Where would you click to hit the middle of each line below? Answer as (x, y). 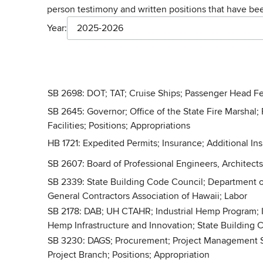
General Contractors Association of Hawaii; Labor (147, 196)
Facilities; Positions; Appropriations (119, 126)
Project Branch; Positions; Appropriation (129, 255)
